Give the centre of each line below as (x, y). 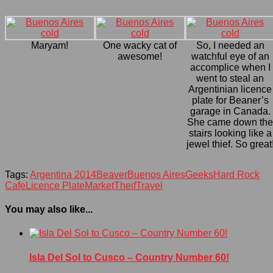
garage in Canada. (230, 111)
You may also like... (49, 210)
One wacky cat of (140, 45)
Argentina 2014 (63, 174)
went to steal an (230, 78)
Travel (149, 185)
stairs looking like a (230, 133)
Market (99, 185)
